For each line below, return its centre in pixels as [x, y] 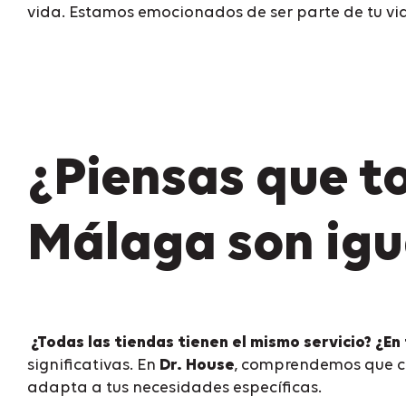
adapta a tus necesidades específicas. [174, 387]
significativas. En [93, 365]
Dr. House [197, 365]
